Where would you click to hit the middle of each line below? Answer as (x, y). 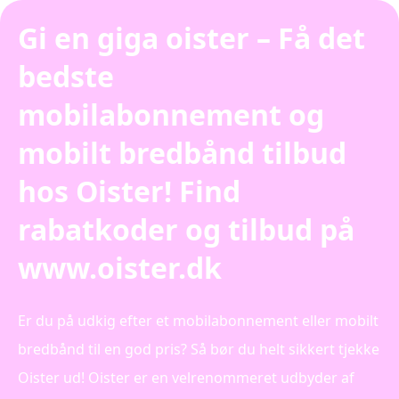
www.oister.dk (120, 268)
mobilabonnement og (171, 115)
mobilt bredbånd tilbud (182, 153)
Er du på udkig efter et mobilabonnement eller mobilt (198, 320)
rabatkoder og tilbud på (186, 230)
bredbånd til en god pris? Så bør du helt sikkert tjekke (199, 349)
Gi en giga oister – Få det (191, 38)
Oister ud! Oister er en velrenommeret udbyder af (186, 377)
